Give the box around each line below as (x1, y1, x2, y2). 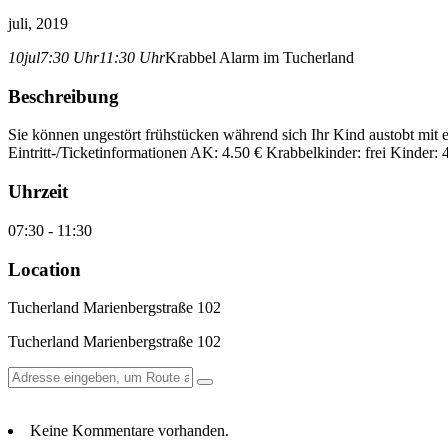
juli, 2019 (8, 15, 68, 32)
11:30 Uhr (99, 49, 165, 66)
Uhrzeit (8, 181, 68, 203)
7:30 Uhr (40, 49, 99, 66)
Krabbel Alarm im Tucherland (165, 49, 354, 66)
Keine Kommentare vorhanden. (30, 422, 229, 440)
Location (8, 258, 81, 280)
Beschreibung (8, 85, 119, 107)
